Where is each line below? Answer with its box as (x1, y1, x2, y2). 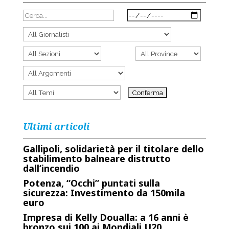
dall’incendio (22, 162, 80, 174)
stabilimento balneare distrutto (22, 152, 171, 165)
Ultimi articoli (22, 120, 89, 132)
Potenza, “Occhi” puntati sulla (22, 177, 160, 189)
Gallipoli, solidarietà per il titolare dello (22, 143, 204, 155)
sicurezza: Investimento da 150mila (22, 187, 185, 199)
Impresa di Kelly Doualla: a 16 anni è (22, 211, 189, 223)
